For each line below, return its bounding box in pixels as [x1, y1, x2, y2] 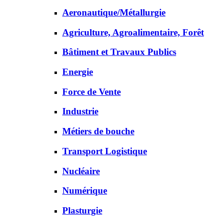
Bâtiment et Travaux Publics [62, 47, 176, 57]
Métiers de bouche [62, 126, 134, 137]
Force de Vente [62, 86, 121, 97]
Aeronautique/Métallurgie [62, 7, 165, 18]
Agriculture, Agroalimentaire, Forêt [62, 27, 204, 37]
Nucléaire [62, 165, 100, 176]
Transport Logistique [62, 145, 147, 156]
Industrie [62, 106, 98, 117]
